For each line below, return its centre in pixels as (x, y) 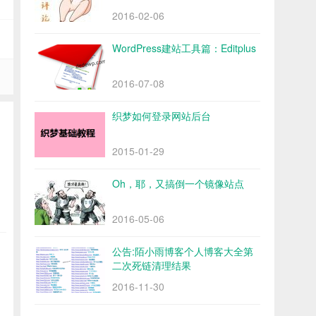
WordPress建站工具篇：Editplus (184, 48)
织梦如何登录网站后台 (162, 116)
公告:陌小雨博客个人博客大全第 (183, 251)
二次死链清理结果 (152, 266)
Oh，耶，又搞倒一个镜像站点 (178, 184)
